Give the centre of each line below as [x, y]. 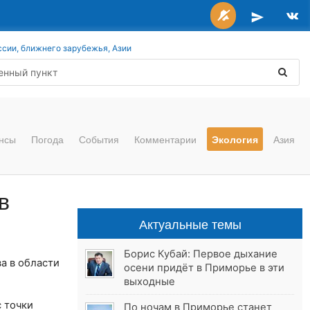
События [99, 139]
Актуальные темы [190, 224]
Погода [47, 139]
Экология [235, 139]
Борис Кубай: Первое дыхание [201, 254]
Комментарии [165, 139]
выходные [150, 282]
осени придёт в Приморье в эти [204, 268]
